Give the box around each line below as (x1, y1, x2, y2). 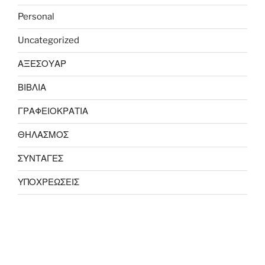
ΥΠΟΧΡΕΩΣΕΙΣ (18, 177, 79, 188)
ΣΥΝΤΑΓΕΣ (18, 153, 63, 164)
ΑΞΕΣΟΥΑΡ (18, 59, 66, 70)
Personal (18, 11, 54, 22)
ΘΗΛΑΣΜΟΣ (18, 130, 69, 141)
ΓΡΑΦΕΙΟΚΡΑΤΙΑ (18, 106, 88, 117)
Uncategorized (18, 35, 79, 46)
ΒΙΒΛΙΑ (18, 82, 46, 93)
